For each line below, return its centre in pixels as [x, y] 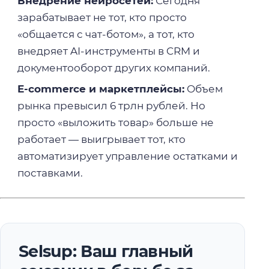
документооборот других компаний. [113, 68]
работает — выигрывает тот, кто [101, 140]
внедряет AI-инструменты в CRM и [108, 51]
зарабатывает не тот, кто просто [102, 17]
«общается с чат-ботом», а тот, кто [106, 34]
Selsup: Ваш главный [106, 251]
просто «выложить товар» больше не [115, 123]
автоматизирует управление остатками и [127, 156]
